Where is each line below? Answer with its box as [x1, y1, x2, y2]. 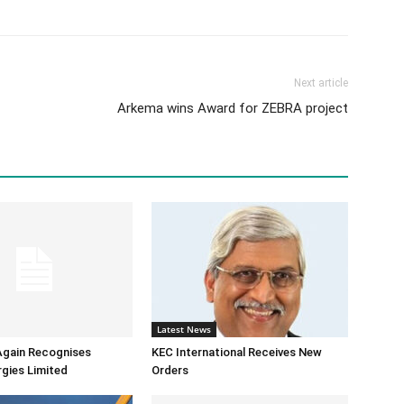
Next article [294, 77, 348, 89]
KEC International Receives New [151, 345, 322, 359]
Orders [151, 363, 188, 377]
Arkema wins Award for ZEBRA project [117, 100, 348, 116]
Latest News [157, 323, 211, 335]
